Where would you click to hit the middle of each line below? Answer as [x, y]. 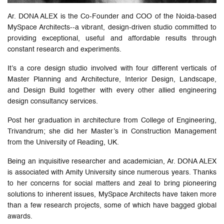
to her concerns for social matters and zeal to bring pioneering [112, 183]
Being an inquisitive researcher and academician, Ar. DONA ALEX [112, 161]
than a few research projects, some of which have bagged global [112, 205]
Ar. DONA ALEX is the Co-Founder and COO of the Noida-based [112, 16]
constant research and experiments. [64, 49]
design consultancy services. [53, 101]
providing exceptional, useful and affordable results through [112, 38]
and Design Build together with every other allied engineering [112, 90]
